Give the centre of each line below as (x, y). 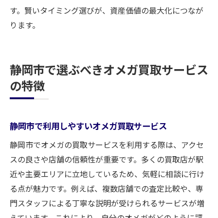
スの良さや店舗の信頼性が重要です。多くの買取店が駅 (107, 159)
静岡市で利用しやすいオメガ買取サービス (88, 126)
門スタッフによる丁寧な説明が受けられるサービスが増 (107, 203)
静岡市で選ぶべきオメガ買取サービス (109, 69)
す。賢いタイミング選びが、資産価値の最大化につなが (107, 10)
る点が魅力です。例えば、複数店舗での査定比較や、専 (107, 188)
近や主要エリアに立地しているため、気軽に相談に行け (107, 174)
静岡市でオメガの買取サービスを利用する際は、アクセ (107, 145)
